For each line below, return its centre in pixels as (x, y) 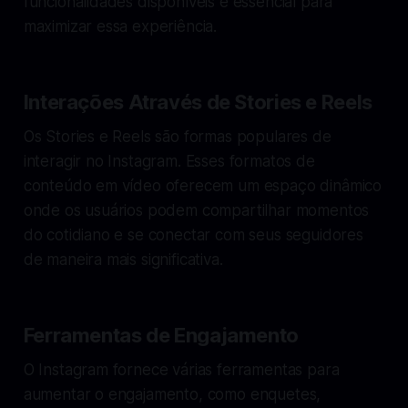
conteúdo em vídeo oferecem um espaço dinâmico (203, 185)
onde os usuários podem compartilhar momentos (196, 210)
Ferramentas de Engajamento (161, 335)
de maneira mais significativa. (123, 259)
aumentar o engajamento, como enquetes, (172, 394)
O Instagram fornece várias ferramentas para (181, 369)
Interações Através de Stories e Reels (198, 102)
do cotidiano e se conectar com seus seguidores (193, 235)
